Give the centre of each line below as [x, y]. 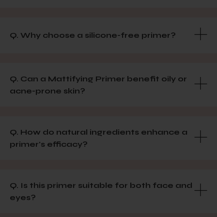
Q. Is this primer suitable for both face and [101, 185]
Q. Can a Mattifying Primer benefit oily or [98, 78]
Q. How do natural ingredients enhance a [99, 132]
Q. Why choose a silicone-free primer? [93, 35]
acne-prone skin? [47, 91]
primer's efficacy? [49, 144]
